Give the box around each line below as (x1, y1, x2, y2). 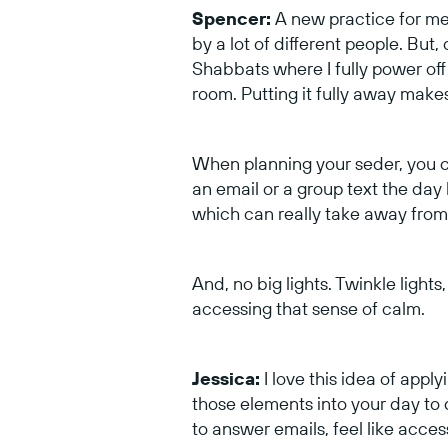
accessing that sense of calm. (192, 296, 429, 320)
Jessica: (192, 366, 260, 390)
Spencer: (192, 6, 271, 30)
